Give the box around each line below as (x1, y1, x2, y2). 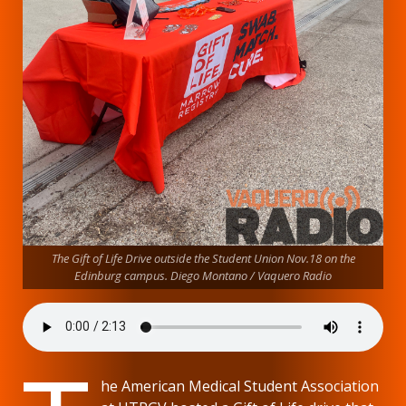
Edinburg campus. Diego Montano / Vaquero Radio (74, 266, 332, 284)
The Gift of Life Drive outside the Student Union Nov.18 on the (51, 249, 355, 266)
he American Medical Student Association (101, 375, 380, 396)
